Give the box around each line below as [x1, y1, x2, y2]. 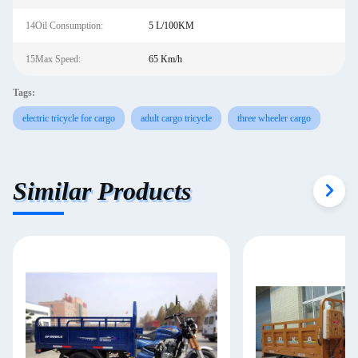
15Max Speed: [26, 54, 81, 65]
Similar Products [13, 176, 191, 205]
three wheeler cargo [237, 113, 311, 124]
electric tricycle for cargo [22, 113, 115, 124]
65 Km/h [148, 54, 182, 65]
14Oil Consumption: [26, 20, 103, 31]
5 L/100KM [148, 20, 194, 31]
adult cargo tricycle [141, 113, 212, 124]
